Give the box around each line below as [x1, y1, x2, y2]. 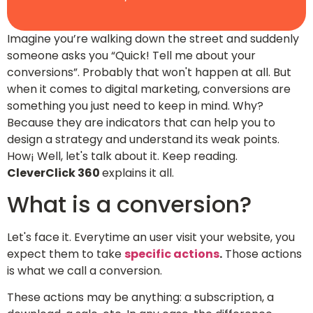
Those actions [222, 245, 302, 262]
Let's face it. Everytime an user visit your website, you [7, 228, 295, 245]
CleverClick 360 [7, 164, 102, 181]
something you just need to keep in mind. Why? [7, 97, 263, 114]
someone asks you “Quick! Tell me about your [7, 47, 256, 64]
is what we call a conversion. [7, 262, 162, 279]
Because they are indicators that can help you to [7, 114, 275, 131]
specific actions [124, 245, 219, 262]
